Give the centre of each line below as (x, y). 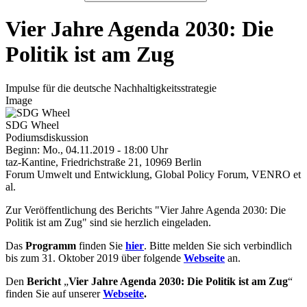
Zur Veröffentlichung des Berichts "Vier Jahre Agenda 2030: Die (146, 210)
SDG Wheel (32, 125)
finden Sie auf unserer (54, 293)
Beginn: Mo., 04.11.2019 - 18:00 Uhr (87, 149)
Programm (51, 245)
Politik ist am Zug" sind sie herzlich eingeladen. (108, 222)
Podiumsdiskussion (47, 137)
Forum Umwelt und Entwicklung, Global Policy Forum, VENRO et (153, 174)
